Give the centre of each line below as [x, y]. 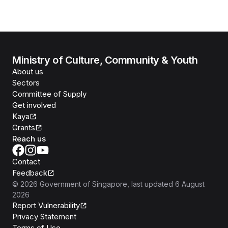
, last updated [150, 184]
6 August [190, 184]
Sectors [26, 83]
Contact [26, 162]
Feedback [30, 173]
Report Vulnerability [46, 205]
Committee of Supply [49, 94]
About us [28, 72]
